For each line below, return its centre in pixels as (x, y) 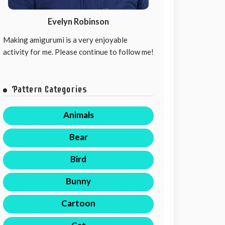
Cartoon (78, 203)
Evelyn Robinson (78, 22)
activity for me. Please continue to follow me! (78, 51)
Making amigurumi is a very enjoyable (65, 39)
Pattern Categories (49, 89)
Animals (78, 115)
